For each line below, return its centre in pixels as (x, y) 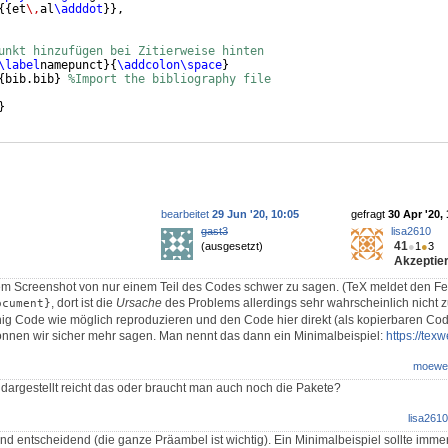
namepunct (71, 64)
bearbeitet (186, 213)
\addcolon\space (169, 64)
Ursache (139, 302)
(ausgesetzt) (232, 245)
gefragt (369, 213)
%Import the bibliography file (169, 78)
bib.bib (29, 78)
